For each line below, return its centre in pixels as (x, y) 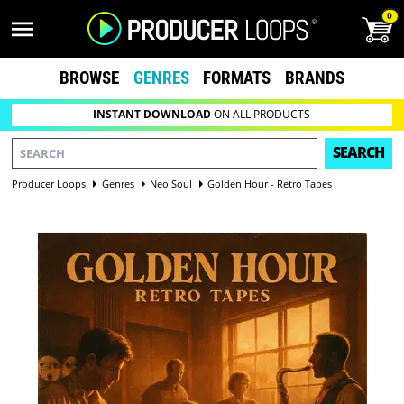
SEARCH (358, 153)
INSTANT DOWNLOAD (152, 115)
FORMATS (237, 78)
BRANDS (315, 78)
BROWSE (89, 78)
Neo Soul (170, 183)
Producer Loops (49, 183)
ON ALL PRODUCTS (261, 115)
